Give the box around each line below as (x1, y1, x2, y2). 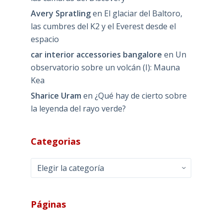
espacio (30, 33, 59, 45)
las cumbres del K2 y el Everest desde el (30, 20, 176, 32)
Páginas (30, 198, 66, 210)
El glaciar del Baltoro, (104, 7, 182, 19)
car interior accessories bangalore (30, 49, 162, 60)
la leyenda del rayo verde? (30, 103, 126, 114)
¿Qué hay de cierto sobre (94, 90, 187, 101)
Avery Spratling (30, 7, 91, 19)
